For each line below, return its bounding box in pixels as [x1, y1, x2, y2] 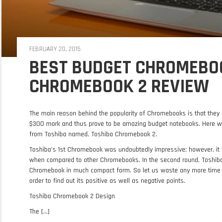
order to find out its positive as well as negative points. [29, 176, 185, 185]
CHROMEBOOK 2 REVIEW [29, 75, 209, 99]
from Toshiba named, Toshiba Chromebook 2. [29, 130, 157, 139]
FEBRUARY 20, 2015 [29, 45, 80, 53]
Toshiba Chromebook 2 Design [29, 192, 115, 201]
